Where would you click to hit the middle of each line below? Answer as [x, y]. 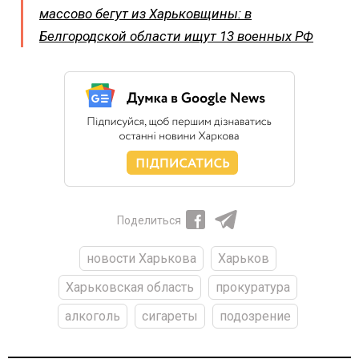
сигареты [169, 317]
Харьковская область [129, 288]
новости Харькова [141, 259]
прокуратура [252, 288]
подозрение [255, 317]
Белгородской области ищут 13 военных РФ [176, 36]
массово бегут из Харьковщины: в [145, 14]
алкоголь [92, 317]
